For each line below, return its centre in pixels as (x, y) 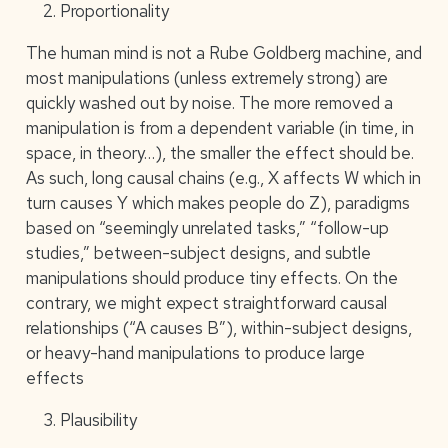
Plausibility (98, 419)
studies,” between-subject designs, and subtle (198, 252)
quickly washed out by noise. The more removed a (209, 102)
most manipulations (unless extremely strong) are (206, 77)
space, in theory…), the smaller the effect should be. (219, 152)
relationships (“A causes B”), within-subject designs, (218, 327)
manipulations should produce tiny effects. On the (211, 277)
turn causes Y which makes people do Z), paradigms (217, 202)
